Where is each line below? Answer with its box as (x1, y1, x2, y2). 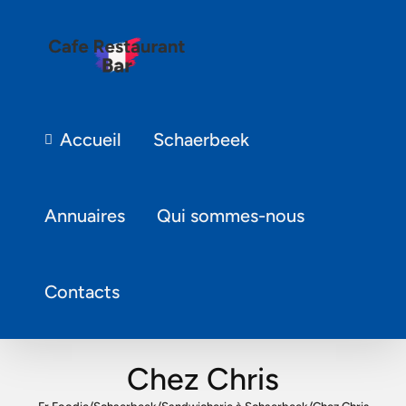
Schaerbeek (152, 129, 249, 150)
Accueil (59, 129, 121, 150)
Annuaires (44, 205, 126, 227)
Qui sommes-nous (157, 205, 305, 227)
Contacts (44, 281, 121, 303)
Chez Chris (127, 360, 279, 398)
